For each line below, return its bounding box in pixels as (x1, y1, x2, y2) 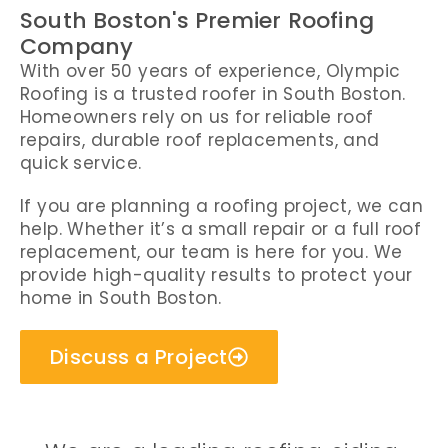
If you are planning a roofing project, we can (20, 194, 423, 218)
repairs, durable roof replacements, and (20, 128, 380, 152)
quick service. (20, 151, 142, 175)
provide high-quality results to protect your (20, 263, 413, 287)
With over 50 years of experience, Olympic (20, 59, 401, 83)
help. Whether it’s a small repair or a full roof (20, 217, 422, 241)
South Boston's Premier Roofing (20, 5, 375, 36)
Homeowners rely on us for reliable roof (20, 105, 374, 129)
